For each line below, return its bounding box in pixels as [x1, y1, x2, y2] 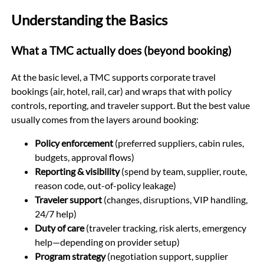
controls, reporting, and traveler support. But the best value [11, 99, 250, 111]
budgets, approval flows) [34, 151, 134, 163]
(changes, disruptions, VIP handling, [101, 193, 247, 205]
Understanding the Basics [11, 11, 167, 29]
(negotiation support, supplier [105, 250, 228, 262]
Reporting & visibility [34, 165, 120, 177]
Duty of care [34, 222, 84, 233]
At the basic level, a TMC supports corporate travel [11, 71, 216, 82]
